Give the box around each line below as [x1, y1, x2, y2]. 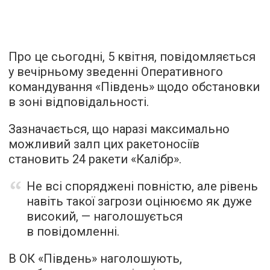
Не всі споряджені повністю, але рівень [27, 179, 258, 193]
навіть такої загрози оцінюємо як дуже [27, 194, 252, 209]
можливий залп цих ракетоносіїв [8, 137, 199, 151]
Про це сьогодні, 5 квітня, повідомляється [8, 49, 256, 64]
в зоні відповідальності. [8, 95, 149, 109]
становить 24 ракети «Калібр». [8, 152, 181, 166]
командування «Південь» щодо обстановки [8, 80, 260, 94]
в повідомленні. [27, 224, 119, 239]
